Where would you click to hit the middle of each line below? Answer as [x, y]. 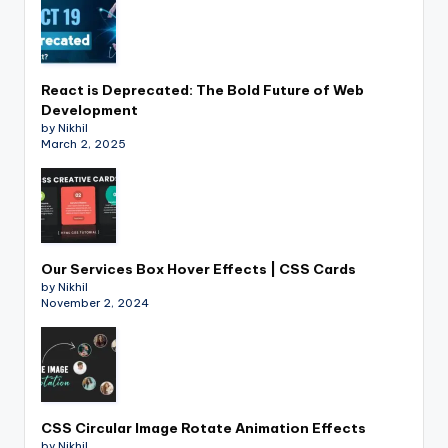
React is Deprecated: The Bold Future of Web [202, 90]
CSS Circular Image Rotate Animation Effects [203, 428]
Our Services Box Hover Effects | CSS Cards [198, 269]
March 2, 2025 [83, 144]
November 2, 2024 [95, 303]
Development [89, 110]
